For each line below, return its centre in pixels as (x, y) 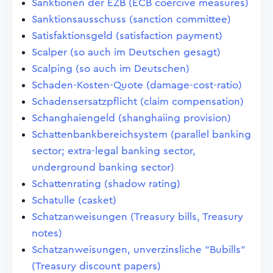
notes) (47, 233)
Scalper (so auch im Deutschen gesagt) (126, 52)
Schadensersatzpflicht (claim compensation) (138, 101)
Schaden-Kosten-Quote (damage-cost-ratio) (137, 85)
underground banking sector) (103, 167)
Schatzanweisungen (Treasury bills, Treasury (137, 217)
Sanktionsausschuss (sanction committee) (131, 19)
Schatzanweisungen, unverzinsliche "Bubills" (139, 250)
